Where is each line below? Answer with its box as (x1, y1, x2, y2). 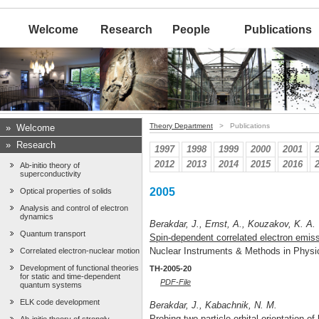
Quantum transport (20, 229, 85, 239)
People (172, 23, 211, 36)
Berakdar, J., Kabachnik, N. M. (150, 300, 277, 311)
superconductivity (20, 169, 81, 179)
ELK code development (20, 298, 100, 307)
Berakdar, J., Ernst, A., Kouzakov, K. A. (150, 219, 315, 230)
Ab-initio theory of (20, 161, 80, 170)
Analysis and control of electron (20, 204, 128, 213)
